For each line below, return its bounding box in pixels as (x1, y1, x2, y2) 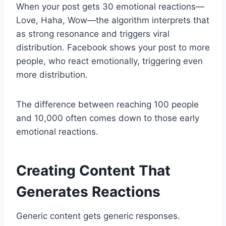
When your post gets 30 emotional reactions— (16, 1, 204, 12)
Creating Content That (16, 161, 171, 179)
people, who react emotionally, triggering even (16, 55, 203, 66)
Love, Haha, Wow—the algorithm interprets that (16, 15, 209, 25)
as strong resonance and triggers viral (16, 28, 169, 39)
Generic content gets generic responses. (16, 210, 180, 221)
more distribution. (16, 69, 88, 80)
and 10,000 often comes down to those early (16, 112, 199, 123)
